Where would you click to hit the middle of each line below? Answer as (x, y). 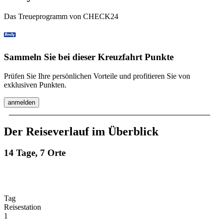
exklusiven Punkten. (35, 85)
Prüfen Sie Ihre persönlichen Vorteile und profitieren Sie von (97, 76)
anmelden (22, 102)
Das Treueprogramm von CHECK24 (61, 17)
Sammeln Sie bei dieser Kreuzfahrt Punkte (89, 57)
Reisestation (22, 207)
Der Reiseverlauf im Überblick (81, 131)
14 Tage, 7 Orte (35, 153)
